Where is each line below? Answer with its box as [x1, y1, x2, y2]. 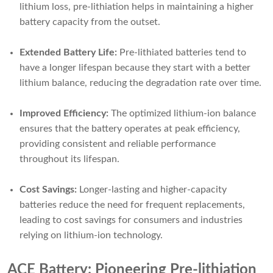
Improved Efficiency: [19, 108, 111, 119]
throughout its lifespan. [19, 154, 119, 165]
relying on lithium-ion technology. [19, 230, 163, 241]
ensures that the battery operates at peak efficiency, [19, 124, 240, 134]
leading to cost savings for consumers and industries [19, 215, 243, 225]
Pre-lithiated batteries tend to [119, 48, 246, 58]
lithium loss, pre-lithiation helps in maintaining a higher [19, 2, 253, 12]
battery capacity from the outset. [19, 17, 160, 27]
